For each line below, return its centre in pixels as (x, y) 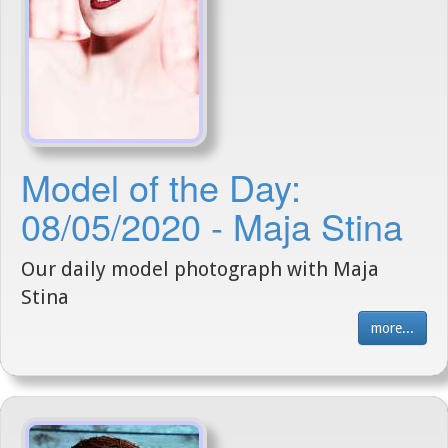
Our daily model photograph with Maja (200, 269)
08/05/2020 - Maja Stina (212, 225)
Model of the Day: (161, 186)
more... (392, 328)
